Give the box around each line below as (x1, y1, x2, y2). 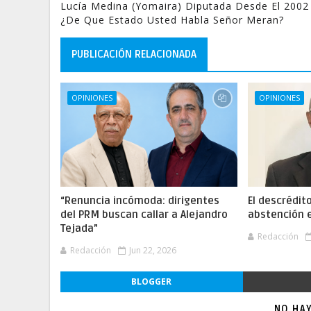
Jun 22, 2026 (129, 244, 176, 256)
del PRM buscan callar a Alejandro (60, 208, 228, 221)
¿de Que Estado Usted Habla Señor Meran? (60, 13, 284, 26)
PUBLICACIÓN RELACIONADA (72, 48, 196, 60)
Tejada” (60, 222, 98, 235)
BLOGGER (131, 276, 172, 287)
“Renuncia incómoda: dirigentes (60, 194, 219, 207)
